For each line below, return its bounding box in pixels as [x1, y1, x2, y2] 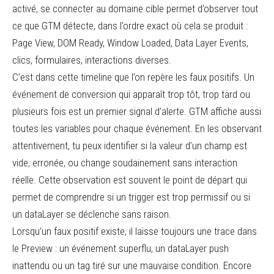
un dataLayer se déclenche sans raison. [12, 208, 171, 220]
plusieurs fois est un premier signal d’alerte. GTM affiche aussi [12, 105, 261, 117]
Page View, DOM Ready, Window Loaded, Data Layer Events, [12, 37, 248, 49]
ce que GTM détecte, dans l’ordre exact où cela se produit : [12, 20, 248, 32]
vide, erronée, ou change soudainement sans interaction [12, 157, 237, 169]
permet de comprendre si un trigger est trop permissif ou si [12, 191, 250, 203]
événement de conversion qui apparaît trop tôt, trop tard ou [12, 88, 250, 100]
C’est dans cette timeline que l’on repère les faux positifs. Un [12, 71, 254, 83]
